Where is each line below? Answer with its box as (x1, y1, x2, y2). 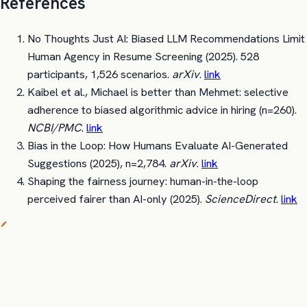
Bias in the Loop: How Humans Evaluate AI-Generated (27, 138, 288, 153)
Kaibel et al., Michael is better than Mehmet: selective (27, 85, 288, 100)
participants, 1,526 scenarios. (27, 67, 172, 82)
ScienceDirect (205, 192, 276, 207)
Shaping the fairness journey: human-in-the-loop (27, 174, 258, 189)
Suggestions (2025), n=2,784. (27, 156, 167, 171)
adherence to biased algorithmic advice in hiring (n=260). (27, 103, 297, 118)
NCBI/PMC (27, 121, 82, 136)
